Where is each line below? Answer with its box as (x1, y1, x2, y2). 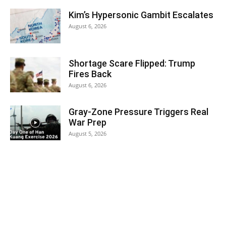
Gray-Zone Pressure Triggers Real (69, 106, 208, 117)
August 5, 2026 (69, 130, 106, 137)
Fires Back (69, 69, 111, 79)
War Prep (69, 117, 106, 128)
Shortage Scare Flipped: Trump (69, 58, 195, 69)
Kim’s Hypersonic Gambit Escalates (69, 10, 213, 20)
